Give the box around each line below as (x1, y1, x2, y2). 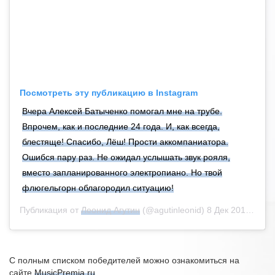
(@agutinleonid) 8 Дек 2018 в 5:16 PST (140, 205, 246, 215)
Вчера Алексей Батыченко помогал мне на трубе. (22, 106, 222, 117)
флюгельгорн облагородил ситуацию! (22, 183, 174, 193)
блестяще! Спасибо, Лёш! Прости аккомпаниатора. (22, 137, 228, 147)
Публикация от (20, 205, 81, 215)
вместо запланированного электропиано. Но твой (22, 168, 222, 178)
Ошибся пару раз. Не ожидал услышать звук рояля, (22, 152, 230, 163)
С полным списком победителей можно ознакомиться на (9, 255, 239, 266)
